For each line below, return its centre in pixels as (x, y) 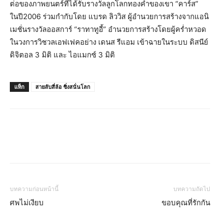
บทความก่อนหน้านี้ (34, 189)
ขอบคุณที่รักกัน (186, 203)
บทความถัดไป (192, 189)
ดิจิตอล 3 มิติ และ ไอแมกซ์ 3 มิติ (62, 55)
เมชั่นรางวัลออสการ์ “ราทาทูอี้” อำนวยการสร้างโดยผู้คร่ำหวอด (108, 29)
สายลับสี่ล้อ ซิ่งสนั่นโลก (63, 87)
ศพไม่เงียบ (27, 203)
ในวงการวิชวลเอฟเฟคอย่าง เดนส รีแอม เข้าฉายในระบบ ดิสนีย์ (109, 42)
